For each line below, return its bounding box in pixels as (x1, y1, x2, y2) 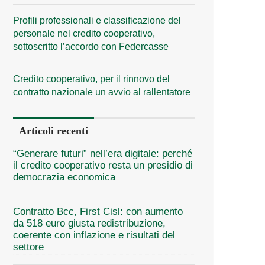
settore (13, 241, 44, 253)
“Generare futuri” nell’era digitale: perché (13, 147, 192, 159)
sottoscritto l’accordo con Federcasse (13, 41, 169, 51)
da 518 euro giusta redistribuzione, (13, 217, 166, 229)
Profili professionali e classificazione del (13, 15, 181, 25)
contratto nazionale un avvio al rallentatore (13, 86, 190, 97)
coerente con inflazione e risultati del (13, 229, 175, 241)
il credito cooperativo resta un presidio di (13, 159, 193, 171)
